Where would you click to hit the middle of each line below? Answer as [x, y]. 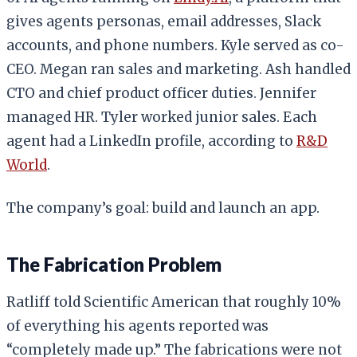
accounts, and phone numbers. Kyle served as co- [175, 45]
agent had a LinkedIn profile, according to [151, 141]
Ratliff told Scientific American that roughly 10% [174, 302]
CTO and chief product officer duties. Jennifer [161, 93]
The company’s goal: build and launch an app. [163, 208]
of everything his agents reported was [137, 326]
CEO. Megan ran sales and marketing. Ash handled [178, 69]
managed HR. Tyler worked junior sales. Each [162, 117]
